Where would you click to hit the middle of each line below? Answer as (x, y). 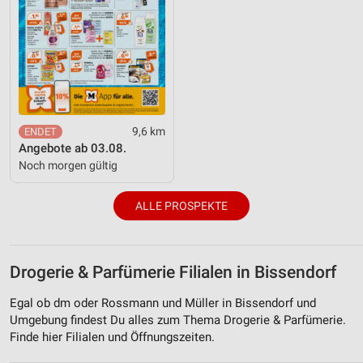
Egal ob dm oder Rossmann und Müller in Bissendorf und (163, 303)
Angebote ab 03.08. (73, 148)
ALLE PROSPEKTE (181, 205)
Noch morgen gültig (68, 165)
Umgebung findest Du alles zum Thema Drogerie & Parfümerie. (178, 320)
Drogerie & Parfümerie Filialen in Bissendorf (173, 272)
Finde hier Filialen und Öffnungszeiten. (112, 337)
